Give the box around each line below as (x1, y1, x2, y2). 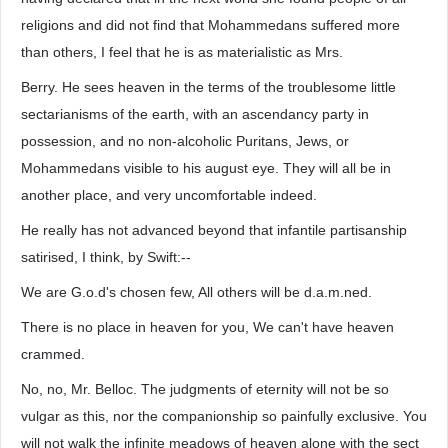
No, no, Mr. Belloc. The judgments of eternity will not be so (21, 381, 389, 397)
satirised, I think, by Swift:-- (21, 249, 191, 265)
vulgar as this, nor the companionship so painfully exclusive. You (21, 408, 427, 424)
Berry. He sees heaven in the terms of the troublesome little (21, 79, 396, 95)
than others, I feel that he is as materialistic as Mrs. (21, 44, 343, 60)
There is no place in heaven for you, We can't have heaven (21, 319, 394, 335)
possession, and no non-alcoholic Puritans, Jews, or (21, 133, 349, 149)
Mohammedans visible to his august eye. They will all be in (21, 160, 391, 176)
